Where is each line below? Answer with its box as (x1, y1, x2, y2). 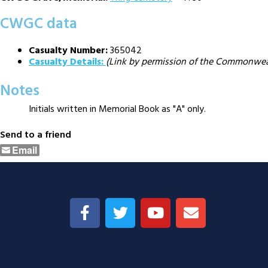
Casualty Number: (29, 42, 110, 59)
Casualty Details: (29, 54, 106, 70)
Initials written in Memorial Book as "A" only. (29, 101, 206, 117)
